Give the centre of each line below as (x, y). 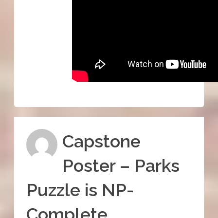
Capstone (101, 141)
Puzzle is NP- (80, 190)
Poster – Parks (121, 165)
